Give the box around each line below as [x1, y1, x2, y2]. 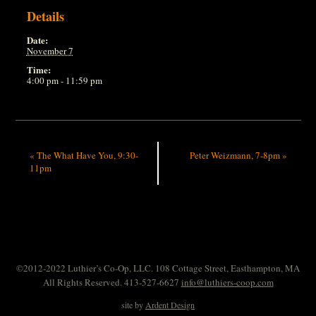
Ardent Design [145, 298, 195, 310]
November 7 [26, 44, 73, 57]
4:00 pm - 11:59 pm [26, 73, 102, 87]
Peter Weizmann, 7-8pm [189, 148, 282, 162]
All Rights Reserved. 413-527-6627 [42, 275, 181, 288]
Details [26, 6, 64, 25]
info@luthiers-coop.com [181, 275, 274, 288]
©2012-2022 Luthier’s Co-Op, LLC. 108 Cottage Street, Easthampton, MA [16, 261, 300, 274]
